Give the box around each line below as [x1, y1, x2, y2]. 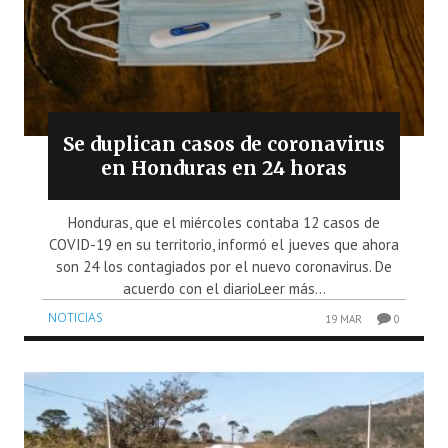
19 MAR [325, 312, 363, 327]
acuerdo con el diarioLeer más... [122, 279, 326, 299]
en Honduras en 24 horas [101, 156, 347, 181]
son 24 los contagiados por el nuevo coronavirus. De [56, 257, 392, 277]
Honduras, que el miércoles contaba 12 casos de [68, 213, 380, 233]
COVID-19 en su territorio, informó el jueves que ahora [49, 235, 399, 255]
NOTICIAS [48, 309, 103, 327]
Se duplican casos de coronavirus [63, 132, 385, 157]
